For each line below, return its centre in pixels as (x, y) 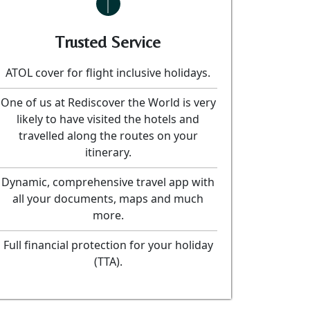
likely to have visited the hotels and (108, 119)
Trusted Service (108, 42)
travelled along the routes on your (108, 136)
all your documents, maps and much (108, 199)
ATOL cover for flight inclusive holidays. (108, 73)
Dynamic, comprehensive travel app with (108, 182)
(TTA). (108, 262)
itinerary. (108, 152)
